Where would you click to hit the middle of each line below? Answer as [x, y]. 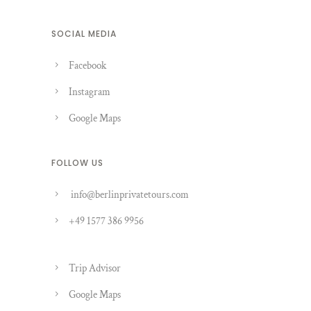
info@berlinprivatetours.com [130, 195]
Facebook [87, 66]
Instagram [90, 92]
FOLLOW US [77, 163]
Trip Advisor [95, 269]
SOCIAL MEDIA [84, 34]
